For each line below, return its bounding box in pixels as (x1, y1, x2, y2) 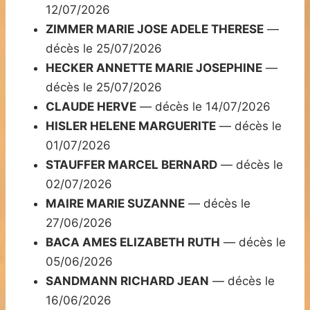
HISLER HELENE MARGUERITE (46, 119, 216, 134)
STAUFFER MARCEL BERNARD (46, 158, 217, 172)
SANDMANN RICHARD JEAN (46, 274, 209, 289)
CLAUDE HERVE (46, 100, 136, 114)
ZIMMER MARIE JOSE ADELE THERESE (46, 22, 264, 37)
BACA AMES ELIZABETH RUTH (46, 235, 220, 250)
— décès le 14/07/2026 (136, 100, 271, 114)
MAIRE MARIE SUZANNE (46, 197, 185, 211)
